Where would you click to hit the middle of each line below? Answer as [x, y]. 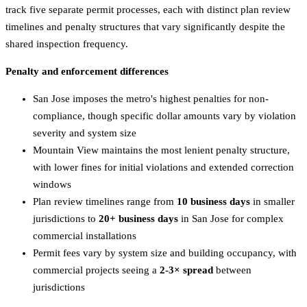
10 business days [213, 201]
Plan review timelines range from [105, 201]
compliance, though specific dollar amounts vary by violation [164, 115]
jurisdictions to [66, 218]
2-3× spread [186, 270]
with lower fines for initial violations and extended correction [163, 167]
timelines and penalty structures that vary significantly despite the [145, 26]
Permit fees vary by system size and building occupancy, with [165, 253]
